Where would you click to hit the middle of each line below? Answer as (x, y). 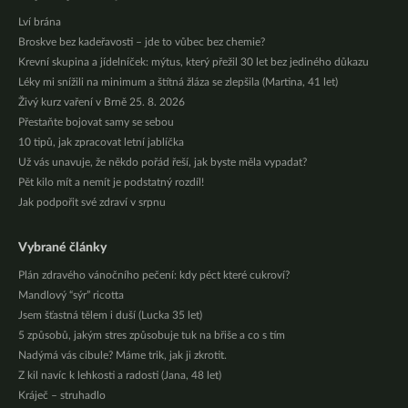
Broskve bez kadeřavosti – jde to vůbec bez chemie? (142, 42)
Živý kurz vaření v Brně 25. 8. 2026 (102, 102)
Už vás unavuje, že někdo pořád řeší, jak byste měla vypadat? (163, 163)
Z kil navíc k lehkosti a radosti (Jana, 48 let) (120, 376)
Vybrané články (62, 248)
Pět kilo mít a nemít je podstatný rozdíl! (111, 183)
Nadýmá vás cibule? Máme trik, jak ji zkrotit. (122, 356)
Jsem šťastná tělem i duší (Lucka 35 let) (110, 316)
